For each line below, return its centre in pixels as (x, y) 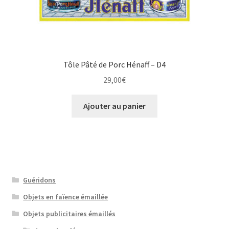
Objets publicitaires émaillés (70, 214)
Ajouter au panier (114, 106)
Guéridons (40, 180)
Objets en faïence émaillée (66, 197)
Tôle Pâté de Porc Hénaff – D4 (114, 64)
